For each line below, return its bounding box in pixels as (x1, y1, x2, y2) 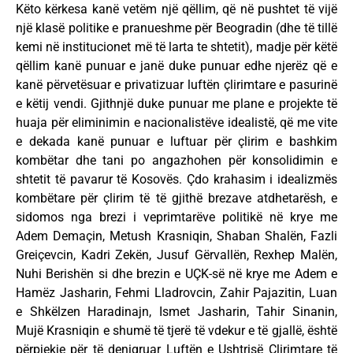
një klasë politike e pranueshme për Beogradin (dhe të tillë (16, 20, 337, 35)
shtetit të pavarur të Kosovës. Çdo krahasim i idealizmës (16, 171, 337, 187)
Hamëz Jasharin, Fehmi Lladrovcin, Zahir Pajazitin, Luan (16, 284, 337, 300)
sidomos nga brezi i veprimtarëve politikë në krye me (16, 209, 337, 225)
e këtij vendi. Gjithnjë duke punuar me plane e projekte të (16, 95, 337, 111)
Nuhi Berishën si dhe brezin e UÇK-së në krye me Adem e (16, 266, 337, 281)
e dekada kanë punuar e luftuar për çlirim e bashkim (16, 133, 337, 149)
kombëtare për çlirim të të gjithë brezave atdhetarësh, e (16, 190, 337, 206)
